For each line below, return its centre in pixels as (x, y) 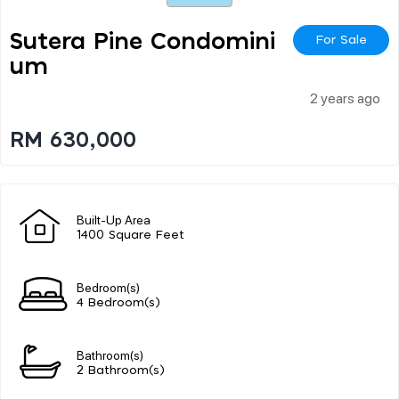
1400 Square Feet (130, 235)
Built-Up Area (114, 219)
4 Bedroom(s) (118, 303)
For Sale (341, 40)
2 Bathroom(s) (121, 370)
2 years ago (345, 97)
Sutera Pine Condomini (142, 41)
